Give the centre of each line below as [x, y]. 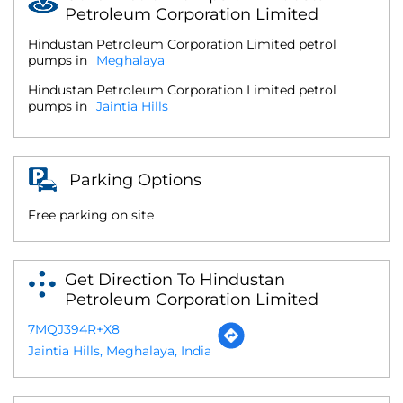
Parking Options [135, 179]
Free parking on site [91, 215]
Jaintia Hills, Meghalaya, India [120, 350]
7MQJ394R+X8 [74, 329]
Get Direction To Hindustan [175, 279]
